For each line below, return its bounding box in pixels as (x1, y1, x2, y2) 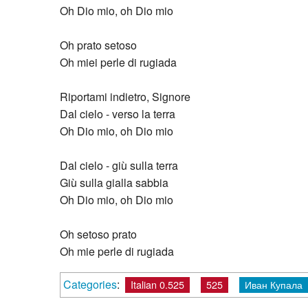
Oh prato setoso (60, 36, 137, 52)
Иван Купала (245, 276, 302, 291)
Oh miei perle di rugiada (60, 53, 177, 69)
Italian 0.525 (131, 276, 184, 291)
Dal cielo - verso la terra (60, 104, 175, 121)
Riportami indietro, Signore (60, 87, 190, 104)
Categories (63, 275, 117, 291)
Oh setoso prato (60, 225, 137, 241)
